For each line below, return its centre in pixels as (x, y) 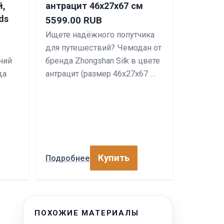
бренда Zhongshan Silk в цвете (103, 61)
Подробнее (68, 158)
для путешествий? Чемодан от (103, 48)
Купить (114, 158)
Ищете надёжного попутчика (100, 35)
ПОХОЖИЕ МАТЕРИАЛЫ (87, 213)
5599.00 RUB (74, 20)
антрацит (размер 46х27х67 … (100, 74)
